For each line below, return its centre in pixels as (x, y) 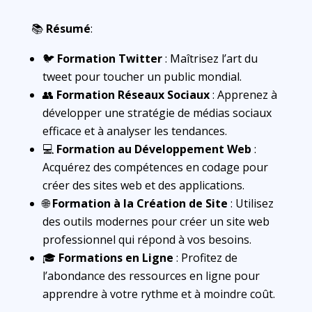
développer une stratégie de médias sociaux (157, 113)
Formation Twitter (109, 58)
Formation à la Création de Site (140, 203)
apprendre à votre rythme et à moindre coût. (158, 294)
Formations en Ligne (116, 258)
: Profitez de (205, 258)
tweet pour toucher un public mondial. (142, 77)
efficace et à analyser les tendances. (134, 131)
